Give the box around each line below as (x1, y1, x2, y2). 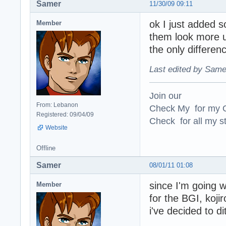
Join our (149, 90, 182, 101)
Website (45, 124, 68, 132)
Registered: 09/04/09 (36, 111, 94, 119)
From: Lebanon (36, 101, 78, 109)
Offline (36, 144, 55, 152)
